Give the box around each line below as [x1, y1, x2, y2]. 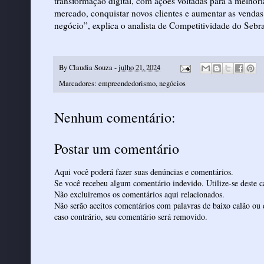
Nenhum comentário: [54, 108, 176, 127]
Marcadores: [59, 78, 98, 89]
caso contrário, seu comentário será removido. [54, 211, 207, 223]
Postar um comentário [54, 139, 179, 159]
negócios [159, 78, 186, 89]
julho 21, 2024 [118, 62, 160, 72]
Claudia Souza [69, 62, 113, 72]
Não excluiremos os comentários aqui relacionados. [54, 189, 225, 200]
